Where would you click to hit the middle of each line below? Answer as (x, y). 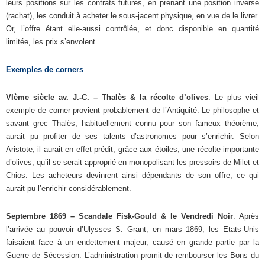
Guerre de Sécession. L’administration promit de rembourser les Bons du (132, 255)
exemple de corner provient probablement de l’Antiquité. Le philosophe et (132, 110)
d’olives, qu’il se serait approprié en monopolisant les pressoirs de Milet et (132, 162)
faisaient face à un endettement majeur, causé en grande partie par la (132, 242)
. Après (246, 216)
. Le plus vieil (234, 97)
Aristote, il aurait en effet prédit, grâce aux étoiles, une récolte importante (132, 149)
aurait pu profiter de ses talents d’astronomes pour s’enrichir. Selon (132, 136)
